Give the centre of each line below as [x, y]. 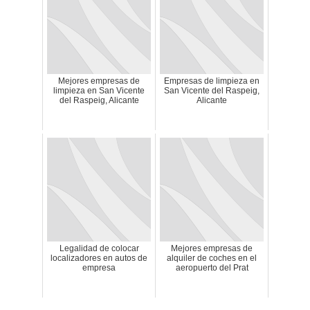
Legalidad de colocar [99, 248]
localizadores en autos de [99, 258]
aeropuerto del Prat [212, 268]
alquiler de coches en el [212, 258]
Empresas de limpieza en [212, 81]
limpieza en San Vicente [99, 91]
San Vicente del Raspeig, [212, 91]
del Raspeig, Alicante [99, 100]
